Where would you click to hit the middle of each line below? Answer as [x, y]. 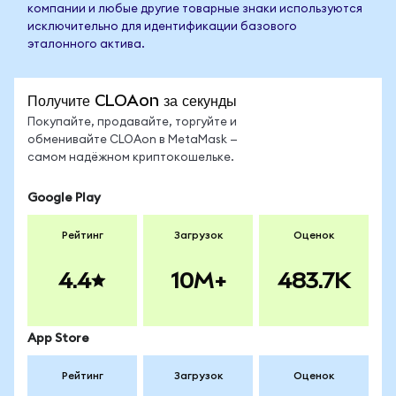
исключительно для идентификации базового [162, 27]
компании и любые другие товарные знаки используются [195, 9]
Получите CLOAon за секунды [132, 100]
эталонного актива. [86, 45]
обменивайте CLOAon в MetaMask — [133, 140]
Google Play [64, 198]
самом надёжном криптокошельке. [131, 158]
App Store [58, 339]
